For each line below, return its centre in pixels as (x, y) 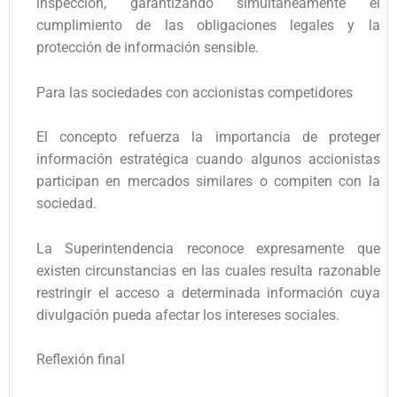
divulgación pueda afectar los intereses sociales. (188, 315)
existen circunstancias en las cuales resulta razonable (208, 270)
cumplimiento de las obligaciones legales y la (208, 25)
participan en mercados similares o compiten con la (208, 182)
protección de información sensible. (148, 47)
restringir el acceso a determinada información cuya (208, 292)
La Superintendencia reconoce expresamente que (208, 248)
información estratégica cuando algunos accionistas (208, 160)
